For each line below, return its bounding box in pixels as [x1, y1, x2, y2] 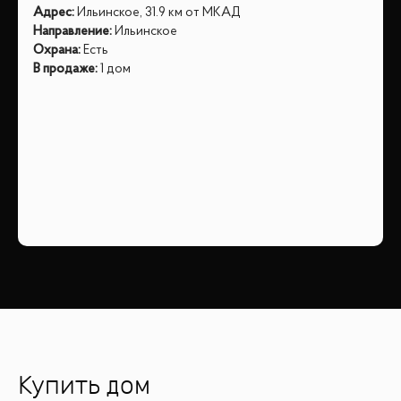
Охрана [33, 43, 78, 57]
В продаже [33, 62, 95, 76]
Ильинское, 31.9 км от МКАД [77, 5, 241, 20]
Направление [33, 24, 109, 38]
